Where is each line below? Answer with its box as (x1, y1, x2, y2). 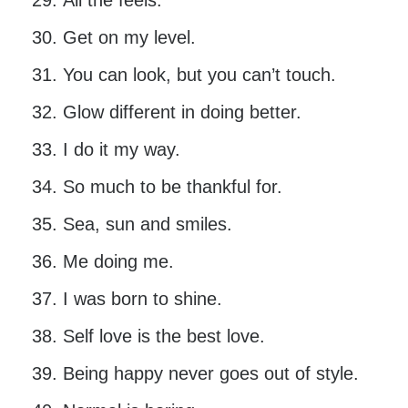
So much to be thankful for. (62, 177, 282, 198)
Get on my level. (62, 27, 196, 48)
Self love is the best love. (62, 326, 265, 347)
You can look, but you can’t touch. (62, 65, 336, 86)
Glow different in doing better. (62, 102, 301, 123)
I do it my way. (62, 139, 180, 160)
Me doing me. (62, 251, 174, 272)
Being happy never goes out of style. (62, 363, 359, 384)
